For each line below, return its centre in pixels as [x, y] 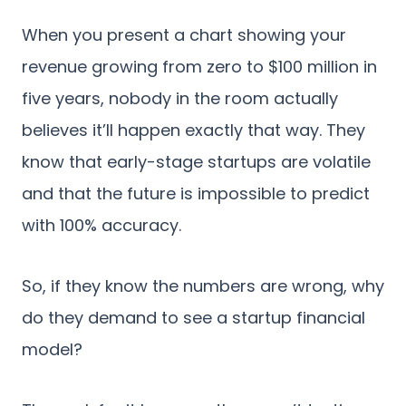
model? [52, 349]
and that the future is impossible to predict [196, 193]
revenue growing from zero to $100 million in [199, 66]
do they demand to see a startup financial [193, 317]
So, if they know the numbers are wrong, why [203, 285]
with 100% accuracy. [101, 225]
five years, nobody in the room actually [180, 98]
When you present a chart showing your [184, 34]
